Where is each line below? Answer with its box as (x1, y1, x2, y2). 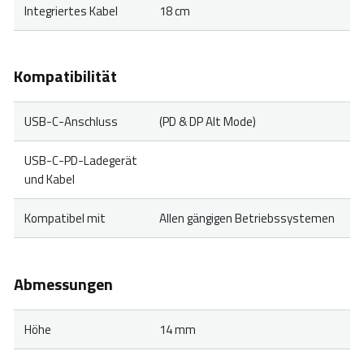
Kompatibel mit (24, 209, 106, 228)
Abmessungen (14, 271, 113, 297)
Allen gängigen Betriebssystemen (158, 209, 335, 228)
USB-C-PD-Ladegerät (24, 151, 137, 171)
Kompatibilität (14, 63, 117, 89)
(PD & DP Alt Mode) (158, 112, 256, 132)
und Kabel (24, 170, 75, 189)
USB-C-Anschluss (24, 112, 118, 132)
